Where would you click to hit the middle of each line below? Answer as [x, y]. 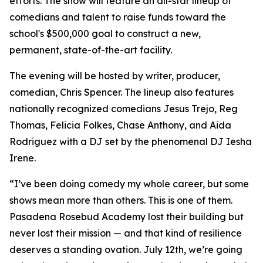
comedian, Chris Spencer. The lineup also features [122, 92]
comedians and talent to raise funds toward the [118, 17]
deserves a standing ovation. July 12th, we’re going [126, 250]
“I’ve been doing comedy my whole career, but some [129, 184]
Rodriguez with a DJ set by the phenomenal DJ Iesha [131, 142]
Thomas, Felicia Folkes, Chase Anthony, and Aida [120, 125]
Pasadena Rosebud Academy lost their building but [127, 217]
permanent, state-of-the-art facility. [91, 50]
